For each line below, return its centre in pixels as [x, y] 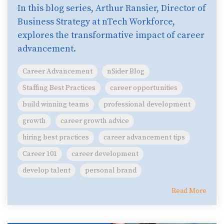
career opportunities [144, 88]
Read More [189, 191]
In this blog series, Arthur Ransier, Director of [112, 8]
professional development [147, 104]
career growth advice [95, 121]
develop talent [46, 170]
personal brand [111, 170]
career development [105, 154]
